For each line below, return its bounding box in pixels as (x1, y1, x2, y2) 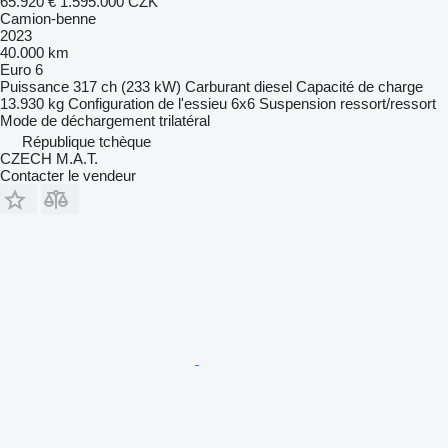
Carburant (185, 77, 250, 95)
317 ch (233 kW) (73, 77, 181, 95)
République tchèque (22, 132, 151, 150)
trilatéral (159, 111, 210, 129)
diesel (254, 77, 292, 95)
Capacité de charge (296, 77, 423, 95)
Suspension (259, 94, 336, 112)
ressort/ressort (340, 94, 436, 112)
